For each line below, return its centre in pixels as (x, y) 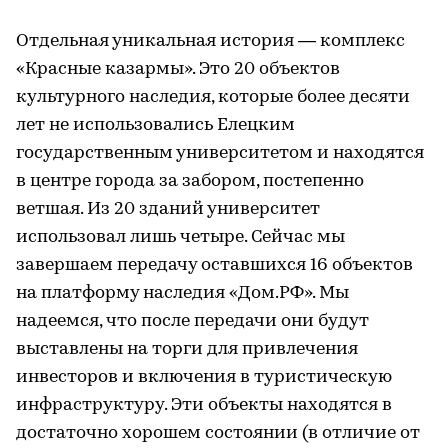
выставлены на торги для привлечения (187, 349)
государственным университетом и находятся (220, 153)
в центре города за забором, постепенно (190, 181)
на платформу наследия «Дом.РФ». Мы (182, 293)
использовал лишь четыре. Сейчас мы (180, 237)
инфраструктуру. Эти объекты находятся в (204, 405)
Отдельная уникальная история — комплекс (210, 41)
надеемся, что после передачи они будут (192, 321)
